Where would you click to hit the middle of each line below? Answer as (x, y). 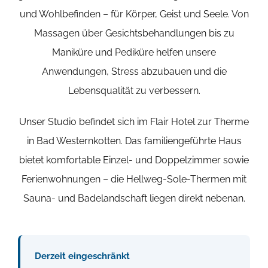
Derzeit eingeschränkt (82, 256)
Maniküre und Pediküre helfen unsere (134, 53)
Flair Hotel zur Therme (200, 122)
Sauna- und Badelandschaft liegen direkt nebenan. (134, 199)
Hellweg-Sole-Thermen (178, 179)
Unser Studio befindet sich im (85, 122)
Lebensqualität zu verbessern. (134, 91)
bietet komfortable (61, 160)
